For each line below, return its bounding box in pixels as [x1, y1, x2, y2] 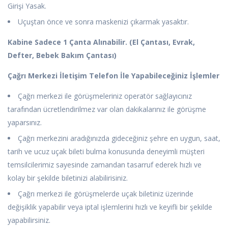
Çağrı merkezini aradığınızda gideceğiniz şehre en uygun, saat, [18, 133, 220, 144]
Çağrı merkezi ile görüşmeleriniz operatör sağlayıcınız [18, 91, 192, 101]
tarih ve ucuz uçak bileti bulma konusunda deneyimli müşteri [8, 147, 205, 157]
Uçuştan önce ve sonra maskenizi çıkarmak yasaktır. [18, 17, 189, 27]
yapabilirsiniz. [8, 215, 50, 225]
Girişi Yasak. [8, 1, 46, 11]
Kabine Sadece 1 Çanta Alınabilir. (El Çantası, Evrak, [8, 37, 195, 47]
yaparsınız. [8, 118, 42, 128]
